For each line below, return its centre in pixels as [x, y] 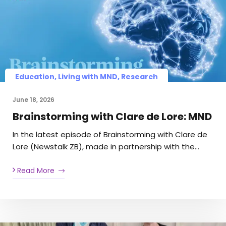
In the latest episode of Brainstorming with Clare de [110, 134]
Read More [35, 171]
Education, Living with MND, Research [87, 76]
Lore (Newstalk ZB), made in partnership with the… [106, 146]
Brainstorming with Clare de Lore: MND [112, 116]
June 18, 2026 [34, 99]
